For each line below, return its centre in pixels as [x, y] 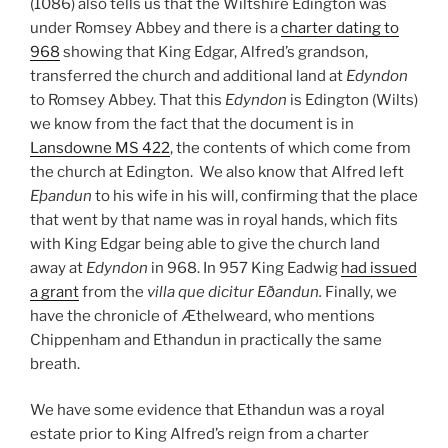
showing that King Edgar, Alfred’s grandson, [214, 51]
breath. [55, 363]
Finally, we [361, 291]
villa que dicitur [200, 291]
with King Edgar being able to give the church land [205, 243]
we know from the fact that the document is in [192, 123]
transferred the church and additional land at [188, 75]
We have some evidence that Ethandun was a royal [207, 410]
